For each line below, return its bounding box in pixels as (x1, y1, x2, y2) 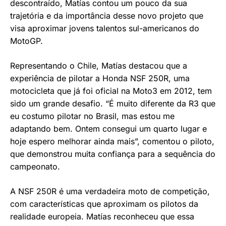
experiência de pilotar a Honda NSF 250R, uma (10, 73, 190, 84)
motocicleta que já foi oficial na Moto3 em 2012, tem (10, 86, 212, 96)
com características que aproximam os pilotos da (10, 199, 198, 209)
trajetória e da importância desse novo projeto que (10, 11, 203, 21)
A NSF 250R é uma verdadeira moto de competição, (10, 186, 210, 197)
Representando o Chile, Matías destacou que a (10, 61, 187, 71)
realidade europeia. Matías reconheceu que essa (10, 211, 194, 222)
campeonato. (10, 161, 60, 172)
